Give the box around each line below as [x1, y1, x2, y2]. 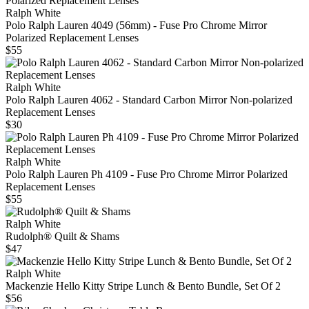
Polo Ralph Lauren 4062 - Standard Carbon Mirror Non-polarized [6, 94, 292, 106]
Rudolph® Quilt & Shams [6, 230, 119, 243]
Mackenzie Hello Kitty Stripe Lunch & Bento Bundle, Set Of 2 [6, 280, 281, 292]
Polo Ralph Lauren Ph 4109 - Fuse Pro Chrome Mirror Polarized [6, 168, 288, 181]
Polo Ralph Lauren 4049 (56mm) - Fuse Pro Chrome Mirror [6, 19, 267, 32]
